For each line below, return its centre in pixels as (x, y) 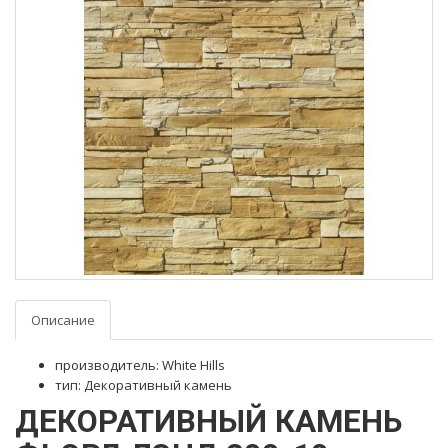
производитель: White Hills (140, 365)
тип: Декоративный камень (143, 385)
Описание (63, 320)
